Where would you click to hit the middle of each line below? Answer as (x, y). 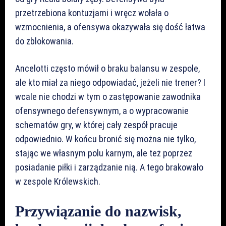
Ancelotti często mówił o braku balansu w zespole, (107, 68)
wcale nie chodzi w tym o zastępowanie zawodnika (108, 96)
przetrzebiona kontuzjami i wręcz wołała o (92, 13)
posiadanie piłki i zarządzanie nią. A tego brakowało (109, 167)
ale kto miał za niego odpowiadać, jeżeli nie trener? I (110, 82)
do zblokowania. (44, 41)
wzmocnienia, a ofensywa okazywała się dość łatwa (110, 27)
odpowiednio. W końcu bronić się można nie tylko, (105, 139)
